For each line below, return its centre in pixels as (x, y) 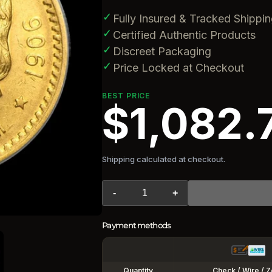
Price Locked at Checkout (178, 68)
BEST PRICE (126, 96)
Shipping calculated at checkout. (163, 159)
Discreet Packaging (162, 51)
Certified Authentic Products (184, 35)
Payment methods (136, 226)
